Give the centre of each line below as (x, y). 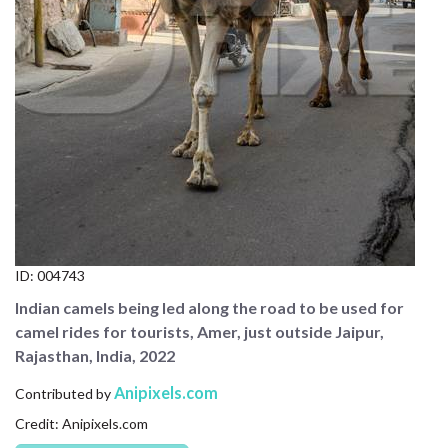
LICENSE (39, 110)
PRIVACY (41, 156)
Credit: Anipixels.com (81, 423)
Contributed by (64, 393)
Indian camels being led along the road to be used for (209, 307)
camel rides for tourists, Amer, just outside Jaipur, (199, 331)
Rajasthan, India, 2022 (95, 355)
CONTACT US (59, 18)
